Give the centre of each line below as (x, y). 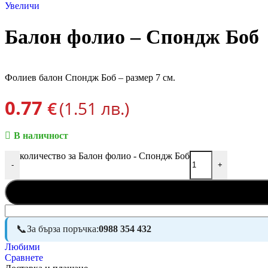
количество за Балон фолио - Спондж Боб (105, 156)
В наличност (41, 135)
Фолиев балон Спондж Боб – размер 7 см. (90, 77)
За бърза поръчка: (63, 229)
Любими (22, 246)
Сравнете (24, 257)
